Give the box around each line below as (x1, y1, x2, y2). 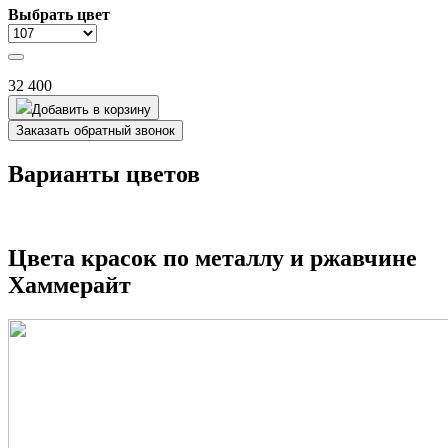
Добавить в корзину (32, 101, 151, 117)
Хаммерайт (8, 272, 131, 299)
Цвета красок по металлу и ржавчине (8, 245, 417, 272)
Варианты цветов (8, 160, 200, 187)
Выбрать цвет (8, 5, 110, 23)
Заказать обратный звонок (16, 122, 175, 138)
